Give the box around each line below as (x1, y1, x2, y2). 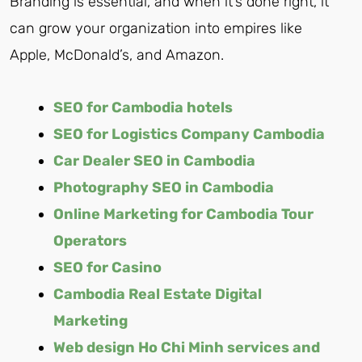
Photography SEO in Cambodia (53, 178, 274, 196)
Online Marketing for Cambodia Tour (53, 204, 314, 223)
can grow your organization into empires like (10, 19, 302, 38)
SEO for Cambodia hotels (53, 98, 233, 116)
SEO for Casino (53, 258, 162, 276)
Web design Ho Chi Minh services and (53, 338, 320, 356)
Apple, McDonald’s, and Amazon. (10, 46, 224, 65)
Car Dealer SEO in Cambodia (53, 151, 255, 170)
